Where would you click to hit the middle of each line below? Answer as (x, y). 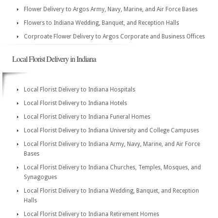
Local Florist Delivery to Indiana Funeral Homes (87, 117)
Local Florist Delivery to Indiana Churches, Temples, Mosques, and (112, 167)
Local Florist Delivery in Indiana (54, 59)
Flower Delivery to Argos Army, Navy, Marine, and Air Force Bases (111, 9)
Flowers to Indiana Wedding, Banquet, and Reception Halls (101, 23)
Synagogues (40, 177)
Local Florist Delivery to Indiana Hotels (75, 103)
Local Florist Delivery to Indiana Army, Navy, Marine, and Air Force (112, 144)
